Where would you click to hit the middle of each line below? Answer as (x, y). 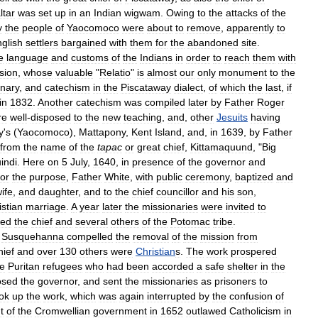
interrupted (171, 296)
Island (168, 132)
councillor (177, 191)
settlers (42, 42)
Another (55, 102)
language (27, 57)
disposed (51, 117)
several (92, 221)
